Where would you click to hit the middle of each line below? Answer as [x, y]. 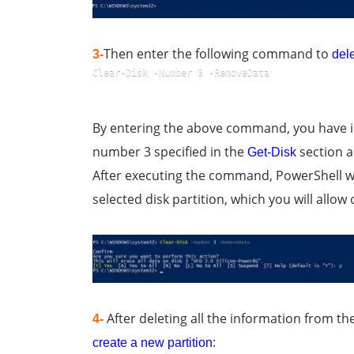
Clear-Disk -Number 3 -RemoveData [181, 73]
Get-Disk [272, 153]
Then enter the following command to [218, 54]
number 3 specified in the [170, 152]
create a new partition [153, 342]
